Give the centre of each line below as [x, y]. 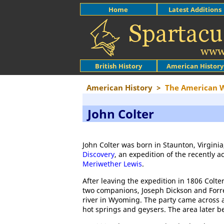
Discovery [98, 154]
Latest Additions [195, 9]
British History [118, 66]
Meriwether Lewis [112, 164]
